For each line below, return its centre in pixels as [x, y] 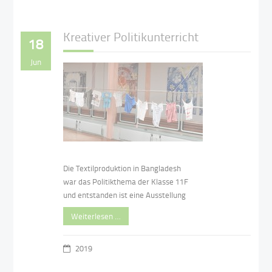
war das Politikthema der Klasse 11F [126, 182]
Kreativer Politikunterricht [131, 37]
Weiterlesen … [96, 216]
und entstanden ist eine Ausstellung [125, 195]
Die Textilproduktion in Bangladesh [122, 168]
